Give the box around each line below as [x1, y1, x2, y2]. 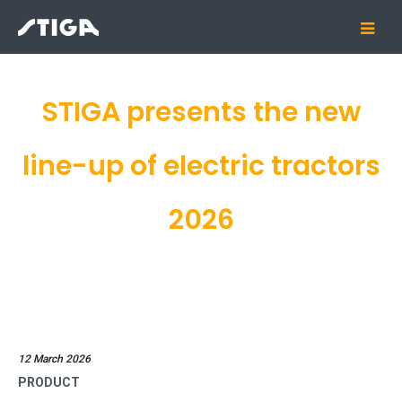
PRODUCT [18, 375, 80, 389]
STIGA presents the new [41, 93, 361, 131]
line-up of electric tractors [22, 147, 380, 185]
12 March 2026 [18, 353, 91, 365]
